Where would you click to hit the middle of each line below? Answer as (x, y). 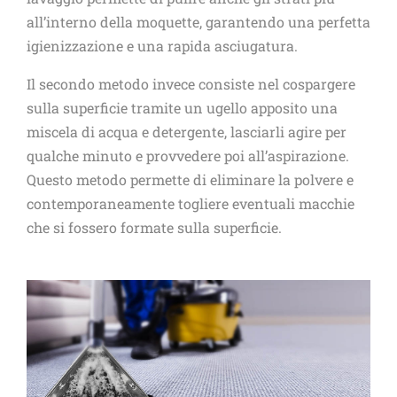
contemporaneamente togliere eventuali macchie (191, 203)
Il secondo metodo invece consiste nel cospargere (191, 83)
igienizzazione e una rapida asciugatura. (162, 45)
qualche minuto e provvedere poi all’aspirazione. (188, 155)
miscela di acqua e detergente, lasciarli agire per (187, 131)
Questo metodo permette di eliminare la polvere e (190, 179)
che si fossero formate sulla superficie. (154, 227)
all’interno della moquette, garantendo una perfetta (198, 21)
